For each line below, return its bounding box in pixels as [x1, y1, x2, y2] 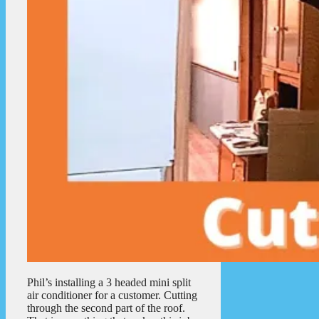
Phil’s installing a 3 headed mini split [27, 276, 191, 288]
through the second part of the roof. [27, 301, 185, 314]
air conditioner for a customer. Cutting [27, 288, 197, 301]
